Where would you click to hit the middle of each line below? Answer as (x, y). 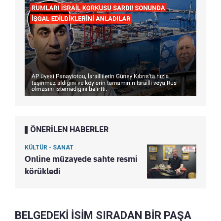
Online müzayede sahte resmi (81, 159)
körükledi (43, 171)
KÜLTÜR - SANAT (49, 147)
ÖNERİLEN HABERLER (69, 129)
